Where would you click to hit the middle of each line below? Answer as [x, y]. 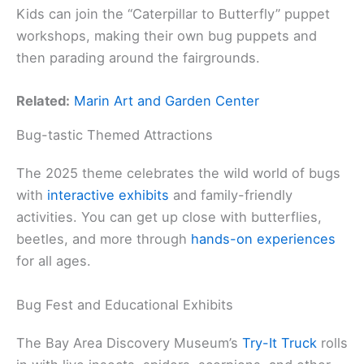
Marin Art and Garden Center [167, 101]
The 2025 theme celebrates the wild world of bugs [178, 173]
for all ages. [54, 261]
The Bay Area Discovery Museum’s [129, 342]
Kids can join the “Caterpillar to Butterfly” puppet [173, 14]
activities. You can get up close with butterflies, [169, 217]
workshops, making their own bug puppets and [167, 36]
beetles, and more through [104, 239]
